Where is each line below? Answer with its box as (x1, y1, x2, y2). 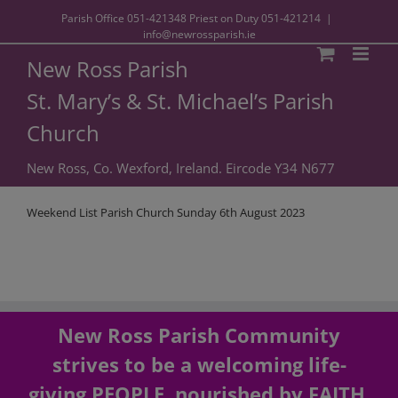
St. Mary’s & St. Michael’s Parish (27, 86, 334, 115)
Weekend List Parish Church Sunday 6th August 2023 (27, 204, 305, 220)
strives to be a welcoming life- (52, 351, 346, 378)
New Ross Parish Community (58, 322, 340, 348)
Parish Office (60, 11, 127, 26)
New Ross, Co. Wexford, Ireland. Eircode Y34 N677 (27, 159, 335, 177)
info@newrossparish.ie (142, 27, 256, 42)
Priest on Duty (186, 11, 261, 26)
